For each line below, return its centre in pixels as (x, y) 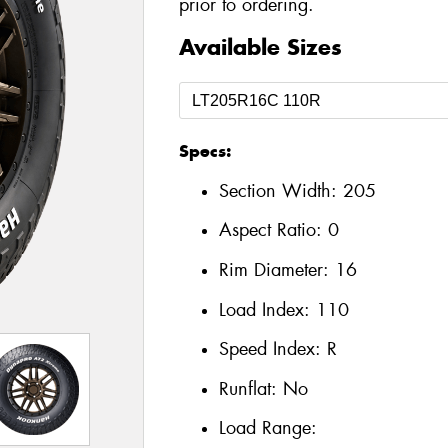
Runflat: (250, 388)
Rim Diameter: (276, 269)
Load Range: (267, 428)
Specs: (204, 151)
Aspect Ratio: (273, 230)
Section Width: (280, 190)
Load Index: (267, 309)
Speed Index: (272, 349)
